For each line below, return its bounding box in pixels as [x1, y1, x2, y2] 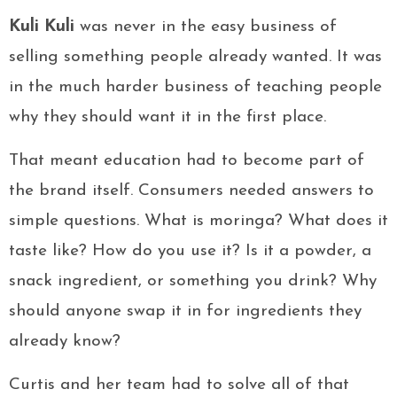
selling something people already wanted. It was [9, 49, 382, 66]
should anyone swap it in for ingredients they [9, 303, 362, 321]
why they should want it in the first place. [9, 109, 326, 127]
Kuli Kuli [9, 19, 74, 36]
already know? [9, 333, 121, 351]
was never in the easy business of [74, 19, 337, 36]
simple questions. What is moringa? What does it [9, 213, 388, 230]
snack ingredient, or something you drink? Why [9, 273, 377, 291]
